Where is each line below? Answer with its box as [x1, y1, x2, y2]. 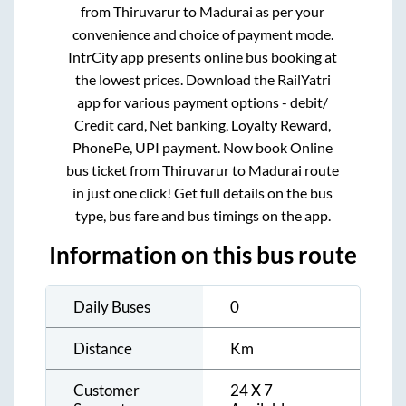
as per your [253, 3, 325, 21]
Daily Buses [73, 297, 150, 317]
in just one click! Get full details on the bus [72, 184, 333, 202]
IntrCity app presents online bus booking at [68, 48, 338, 66]
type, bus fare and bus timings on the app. [74, 207, 331, 225]
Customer [73, 381, 140, 401]
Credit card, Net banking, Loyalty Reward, [74, 116, 332, 134]
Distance [73, 339, 132, 359]
